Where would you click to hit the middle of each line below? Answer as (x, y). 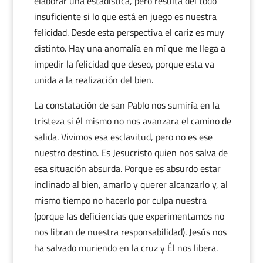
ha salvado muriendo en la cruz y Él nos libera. (126, 248)
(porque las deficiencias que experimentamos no (129, 216)
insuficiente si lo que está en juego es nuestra (125, 16)
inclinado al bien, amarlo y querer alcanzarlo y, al (131, 184)
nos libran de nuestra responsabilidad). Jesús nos (130, 232)
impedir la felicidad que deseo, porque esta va (124, 64)
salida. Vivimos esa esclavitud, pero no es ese (123, 137)
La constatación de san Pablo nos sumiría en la (127, 105)
